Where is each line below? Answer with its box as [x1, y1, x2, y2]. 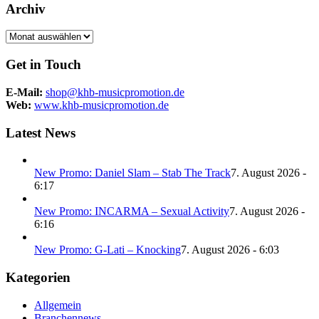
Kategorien [6, 270, 70, 286]
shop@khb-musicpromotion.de [46, 85, 184, 98]
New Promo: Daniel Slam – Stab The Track [34, 167, 231, 179]
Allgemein [34, 298, 81, 311]
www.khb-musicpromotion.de [34, 98, 169, 111]
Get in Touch [6, 57, 81, 73]
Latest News [6, 125, 75, 140]
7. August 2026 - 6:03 [181, 244, 279, 256]
